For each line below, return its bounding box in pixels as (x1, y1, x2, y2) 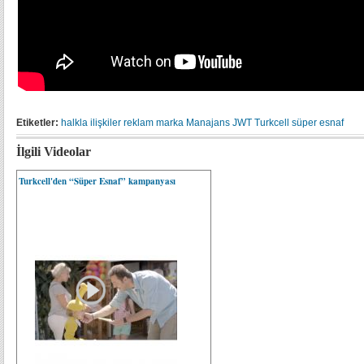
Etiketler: (16, 117, 58, 128)
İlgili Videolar (16, 145, 91, 158)
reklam (123, 117, 154, 128)
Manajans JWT (186, 117, 252, 128)
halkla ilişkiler (61, 117, 121, 128)
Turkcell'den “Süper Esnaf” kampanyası (19, 175, 175, 188)
